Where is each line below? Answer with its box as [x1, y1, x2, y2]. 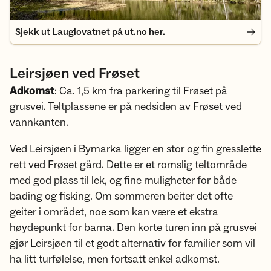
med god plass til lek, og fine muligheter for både [10, 174, 237, 188]
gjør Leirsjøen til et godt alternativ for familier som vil [10, 237, 255, 250]
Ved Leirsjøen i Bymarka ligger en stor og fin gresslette [10, 142, 261, 156]
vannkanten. [10, 116, 68, 129]
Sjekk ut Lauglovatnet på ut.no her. [15, 26, 165, 38]
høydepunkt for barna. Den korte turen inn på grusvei [10, 221, 257, 235]
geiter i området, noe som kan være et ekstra [10, 205, 218, 219]
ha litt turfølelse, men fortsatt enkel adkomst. [10, 252, 220, 266]
